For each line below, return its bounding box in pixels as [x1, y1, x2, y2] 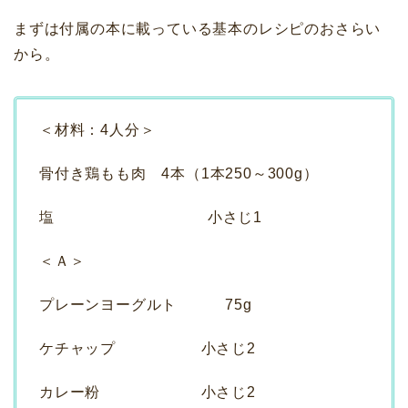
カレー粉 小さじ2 [39, 384, 256, 401]
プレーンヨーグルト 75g [39, 297, 252, 313]
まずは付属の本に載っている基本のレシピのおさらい [14, 21, 382, 37]
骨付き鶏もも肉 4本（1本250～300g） [39, 166, 319, 182]
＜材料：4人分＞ [39, 122, 156, 138]
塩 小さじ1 [39, 209, 263, 226]
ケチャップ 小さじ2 [39, 341, 256, 357]
